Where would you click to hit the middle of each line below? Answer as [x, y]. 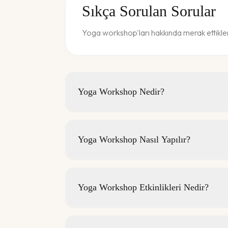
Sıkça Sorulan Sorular [149, 11]
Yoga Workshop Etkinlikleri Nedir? [143, 188]
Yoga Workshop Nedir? [121, 92]
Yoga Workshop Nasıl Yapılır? [134, 140]
